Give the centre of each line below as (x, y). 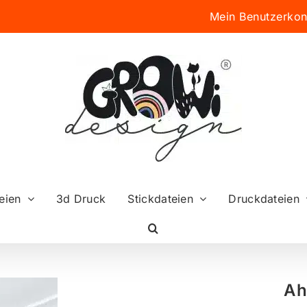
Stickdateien (161, 198)
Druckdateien (264, 198)
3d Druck (81, 198)
